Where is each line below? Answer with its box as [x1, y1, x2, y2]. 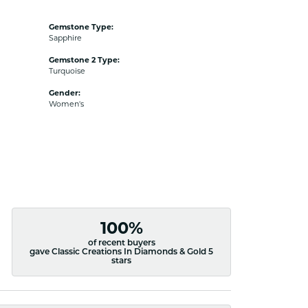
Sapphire [49, 33, 82, 43]
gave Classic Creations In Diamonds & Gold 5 [30, 247, 214, 256]
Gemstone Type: [49, 22, 113, 32]
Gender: [49, 88, 80, 98]
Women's [49, 99, 84, 109]
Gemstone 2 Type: [49, 55, 120, 65]
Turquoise [49, 66, 85, 76]
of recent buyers [87, 239, 155, 247]
